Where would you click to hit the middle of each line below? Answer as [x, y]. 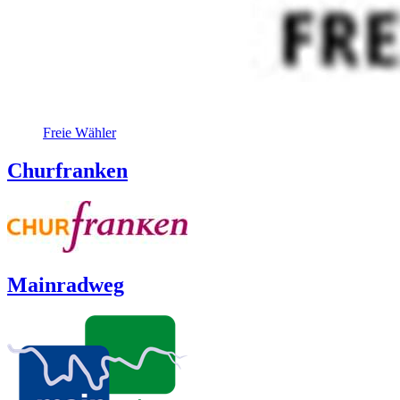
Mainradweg [66, 285]
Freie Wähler [79, 132]
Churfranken [67, 170]
